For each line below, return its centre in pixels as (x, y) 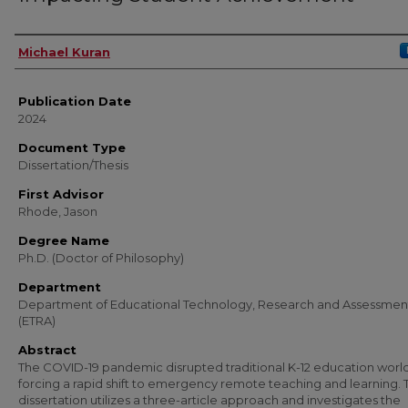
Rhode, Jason (58, 211)
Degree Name (64, 240)
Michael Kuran (64, 52)
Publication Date (75, 101)
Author (40, 51)
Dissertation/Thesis (73, 165)
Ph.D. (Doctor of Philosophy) (101, 258)
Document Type (72, 148)
